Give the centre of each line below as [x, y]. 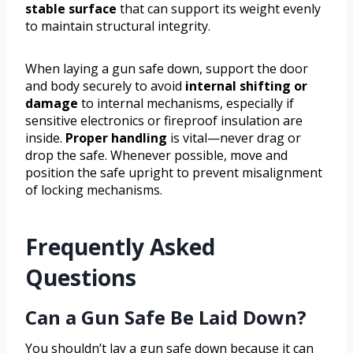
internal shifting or [246, 85]
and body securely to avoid [105, 85]
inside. [45, 137]
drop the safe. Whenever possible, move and [156, 155]
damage [52, 103]
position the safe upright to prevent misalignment [174, 172]
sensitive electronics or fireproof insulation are [164, 120]
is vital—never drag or [234, 137]
